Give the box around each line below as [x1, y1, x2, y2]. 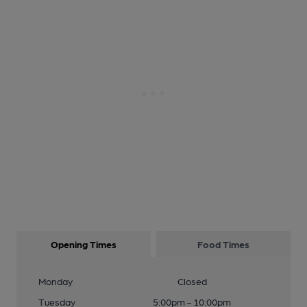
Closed [177, 275, 207, 286]
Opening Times [51, 238, 116, 249]
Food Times [197, 238, 249, 249]
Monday [38, 275, 73, 286]
